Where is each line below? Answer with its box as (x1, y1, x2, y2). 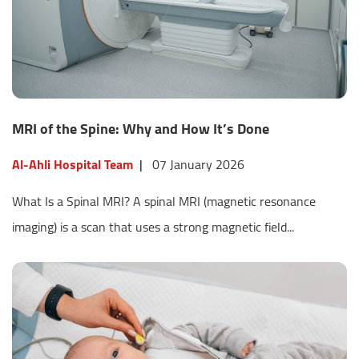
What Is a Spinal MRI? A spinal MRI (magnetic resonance (12, 189, 316, 214)
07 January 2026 (152, 152, 244, 177)
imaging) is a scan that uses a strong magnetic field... (12, 215, 294, 240)
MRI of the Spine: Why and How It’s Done (12, 115, 269, 143)
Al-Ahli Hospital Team (12, 152, 133, 177)
